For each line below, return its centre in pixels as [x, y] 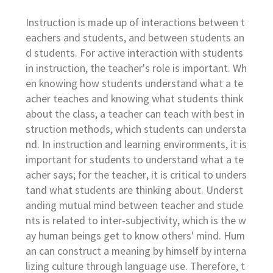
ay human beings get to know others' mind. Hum [136, 237]
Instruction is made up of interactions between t [136, 23]
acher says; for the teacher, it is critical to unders [136, 176]
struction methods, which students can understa [136, 130]
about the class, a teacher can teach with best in [135, 115]
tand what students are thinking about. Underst [135, 191]
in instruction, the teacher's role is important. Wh [136, 69]
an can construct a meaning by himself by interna [136, 252]
